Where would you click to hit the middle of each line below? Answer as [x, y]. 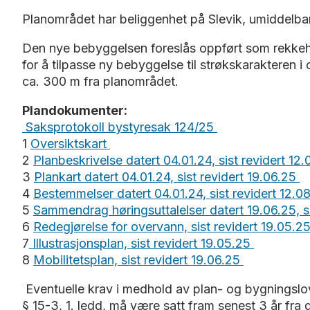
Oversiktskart [70, 143]
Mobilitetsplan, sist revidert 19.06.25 [138, 259]
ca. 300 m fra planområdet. [100, 81]
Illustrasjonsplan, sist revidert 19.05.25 [142, 243]
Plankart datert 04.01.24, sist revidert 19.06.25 [167, 176]
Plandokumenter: [75, 110]
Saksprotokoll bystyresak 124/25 [120, 127]
